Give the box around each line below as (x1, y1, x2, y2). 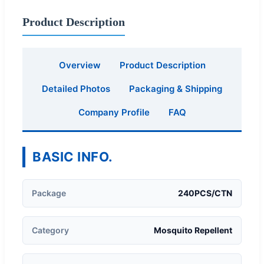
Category (32, 225, 69, 235)
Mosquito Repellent (154, 225, 232, 235)
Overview (58, 59, 101, 71)
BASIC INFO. (32, 148, 113, 164)
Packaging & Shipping (129, 82, 222, 94)
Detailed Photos (42, 82, 110, 94)
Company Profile (78, 106, 150, 118)
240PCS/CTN (178, 187, 232, 198)
